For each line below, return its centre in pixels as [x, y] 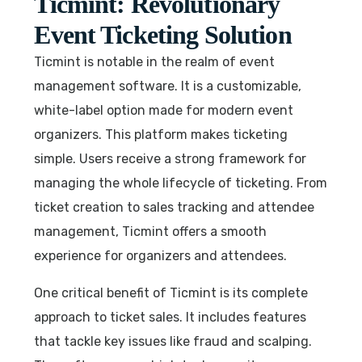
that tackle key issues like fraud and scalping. [173, 341]
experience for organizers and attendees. [161, 255]
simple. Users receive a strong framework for [170, 158]
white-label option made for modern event [164, 110]
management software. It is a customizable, [168, 86]
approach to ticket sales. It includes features [170, 317]
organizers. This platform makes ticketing [161, 134]
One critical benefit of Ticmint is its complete [171, 293]
